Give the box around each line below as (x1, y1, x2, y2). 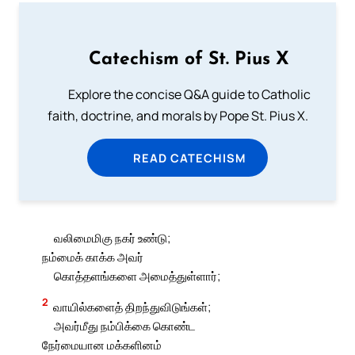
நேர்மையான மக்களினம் (42, 336, 162, 353)
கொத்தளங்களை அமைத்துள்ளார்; (53, 267, 220, 284)
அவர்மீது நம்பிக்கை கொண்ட (53, 317, 196, 334)
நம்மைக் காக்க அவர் (42, 248, 144, 265)
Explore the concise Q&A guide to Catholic (67, 86, 311, 104)
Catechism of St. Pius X (89, 51, 290, 70)
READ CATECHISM (132, 150, 246, 166)
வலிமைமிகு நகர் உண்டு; (53, 229, 170, 246)
